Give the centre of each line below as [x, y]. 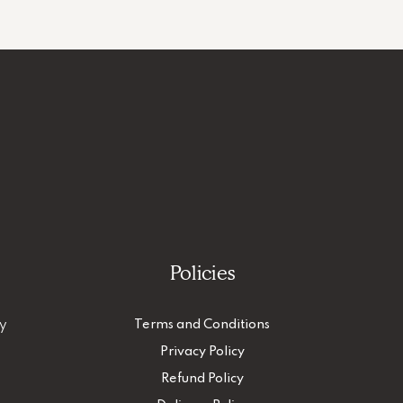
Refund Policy [202, 378]
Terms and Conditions [202, 324]
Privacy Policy [202, 351]
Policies [202, 272]
